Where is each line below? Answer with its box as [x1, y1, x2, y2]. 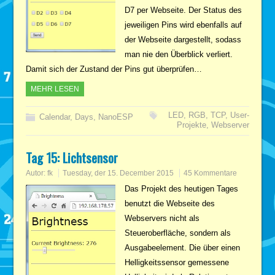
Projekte [176, 120, 206, 130]
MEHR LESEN [31, 84, 80, 93]
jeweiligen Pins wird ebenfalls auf [124, 20, 242, 29]
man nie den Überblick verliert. [124, 49, 233, 59]
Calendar [39, 112, 71, 122]
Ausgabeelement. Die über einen [124, 242, 240, 252]
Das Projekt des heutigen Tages [124, 184, 238, 193]
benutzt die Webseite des [124, 198, 215, 208]
